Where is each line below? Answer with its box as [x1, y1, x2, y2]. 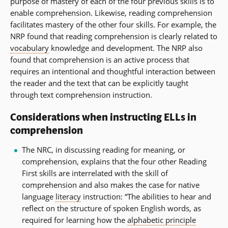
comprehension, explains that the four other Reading [21, 156, 207, 166]
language [21, 191, 55, 202]
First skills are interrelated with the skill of [21, 168, 168, 178]
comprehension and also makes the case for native [21, 180, 199, 190]
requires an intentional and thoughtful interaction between [10, 66, 215, 76]
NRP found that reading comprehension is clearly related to [10, 31, 217, 41]
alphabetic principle [127, 215, 196, 225]
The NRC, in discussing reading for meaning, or [21, 145, 185, 155]
